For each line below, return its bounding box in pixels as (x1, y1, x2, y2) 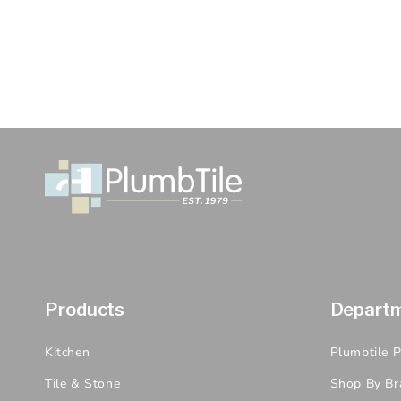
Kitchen (45, 343, 90, 361)
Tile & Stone (45, 374, 121, 392)
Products (45, 298, 125, 320)
